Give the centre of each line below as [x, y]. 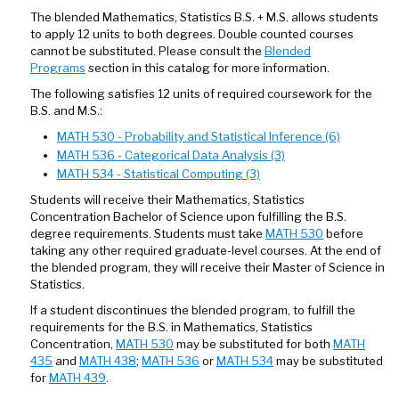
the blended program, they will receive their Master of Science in [208, 267]
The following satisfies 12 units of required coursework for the [201, 94]
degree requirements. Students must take [148, 233]
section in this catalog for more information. [208, 68]
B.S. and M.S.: [66, 110]
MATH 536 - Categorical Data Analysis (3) [171, 155]
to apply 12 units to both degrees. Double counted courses [192, 34]
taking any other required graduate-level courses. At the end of [206, 250]
